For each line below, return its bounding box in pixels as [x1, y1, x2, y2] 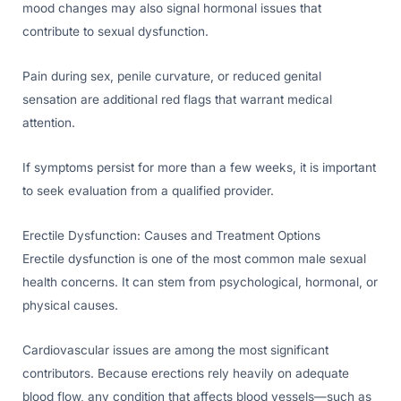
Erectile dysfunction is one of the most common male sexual [22, 251, 366, 266]
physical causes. [22, 297, 118, 312]
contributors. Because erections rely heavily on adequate [22, 365, 349, 380]
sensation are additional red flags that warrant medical [22, 92, 332, 107]
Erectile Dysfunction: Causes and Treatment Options [22, 227, 320, 243]
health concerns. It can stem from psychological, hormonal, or [22, 274, 378, 289]
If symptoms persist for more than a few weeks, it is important [22, 159, 376, 175]
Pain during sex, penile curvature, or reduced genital [22, 69, 321, 84]
